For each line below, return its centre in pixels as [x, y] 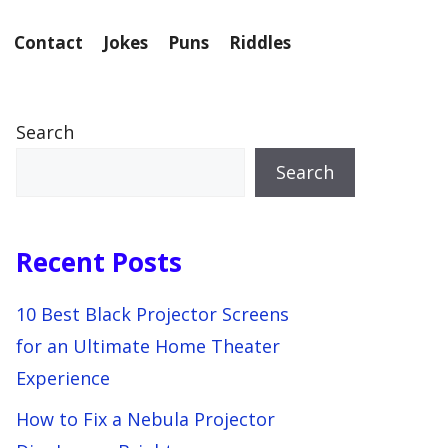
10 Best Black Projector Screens [152, 314]
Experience [63, 378]
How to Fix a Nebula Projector [145, 419]
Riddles [260, 42]
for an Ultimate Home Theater [148, 346]
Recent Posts [99, 262]
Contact [48, 42]
